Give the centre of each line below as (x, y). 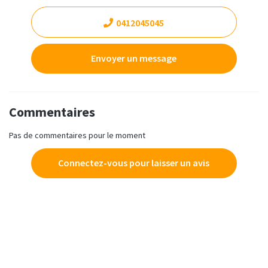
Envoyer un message (134, 58)
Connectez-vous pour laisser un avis (134, 163)
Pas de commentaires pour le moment (77, 135)
